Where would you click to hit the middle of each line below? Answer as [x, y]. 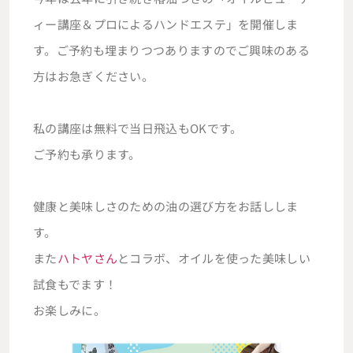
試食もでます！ [75, 284]
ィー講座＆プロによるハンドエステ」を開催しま [166, 24]
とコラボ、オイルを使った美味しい [214, 258]
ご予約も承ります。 [87, 154]
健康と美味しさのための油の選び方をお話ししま [166, 206]
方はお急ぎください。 [93, 76]
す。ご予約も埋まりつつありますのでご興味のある [171, 50]
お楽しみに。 [69, 310]
